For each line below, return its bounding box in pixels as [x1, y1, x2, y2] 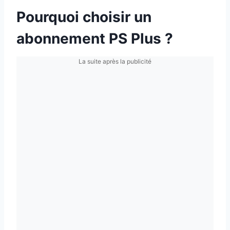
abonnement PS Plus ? [16, 29, 173, 47]
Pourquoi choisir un [16, 8, 151, 26]
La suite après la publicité [79, 57, 151, 65]
